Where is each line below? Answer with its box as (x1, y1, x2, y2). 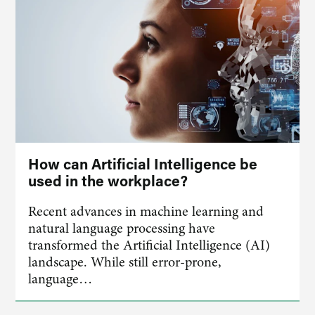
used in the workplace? (28, 171, 188, 191)
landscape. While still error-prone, (28, 252, 222, 271)
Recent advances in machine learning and (28, 202, 264, 221)
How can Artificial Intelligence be (28, 154, 258, 174)
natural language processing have (28, 219, 216, 238)
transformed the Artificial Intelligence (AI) (28, 236, 271, 255)
